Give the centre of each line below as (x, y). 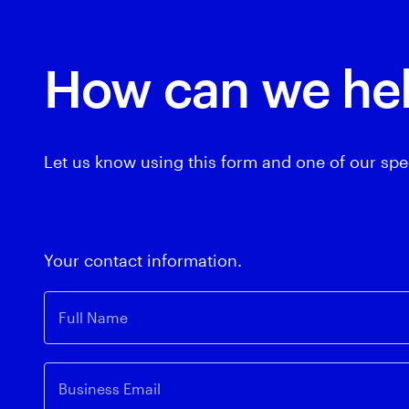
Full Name (93, 318)
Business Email (110, 389)
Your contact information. (143, 261)
